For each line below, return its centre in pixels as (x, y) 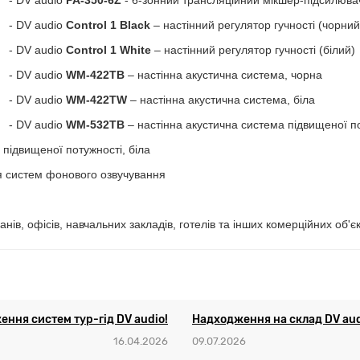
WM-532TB (95, 125)
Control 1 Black (108, 25)
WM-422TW (96, 100)
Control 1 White (108, 50)
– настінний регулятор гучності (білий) (253, 50)
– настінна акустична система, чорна (223, 75)
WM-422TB (95, 75)
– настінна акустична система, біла (221, 100)
